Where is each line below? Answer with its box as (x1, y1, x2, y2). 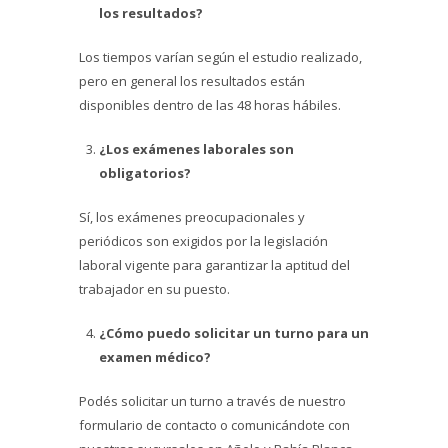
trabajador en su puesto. (79, 280, 230, 298)
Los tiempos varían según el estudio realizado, (79, 48, 362, 66)
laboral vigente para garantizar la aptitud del (79, 256, 350, 274)
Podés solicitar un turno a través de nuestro (79, 392, 346, 410)
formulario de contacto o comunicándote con (79, 416, 350, 434)
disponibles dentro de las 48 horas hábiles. (79, 96, 341, 114)
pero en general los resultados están (79, 72, 305, 90)
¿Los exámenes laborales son (99, 140, 294, 158)
